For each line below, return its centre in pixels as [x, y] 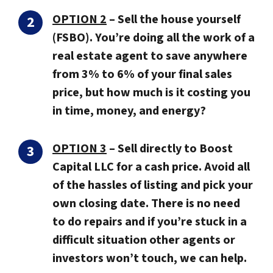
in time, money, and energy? [129, 111]
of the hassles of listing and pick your [153, 186]
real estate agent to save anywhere [150, 56]
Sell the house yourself [179, 20]
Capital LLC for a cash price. [127, 167]
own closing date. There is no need [146, 204]
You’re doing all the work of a [174, 38]
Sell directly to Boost [175, 149]
